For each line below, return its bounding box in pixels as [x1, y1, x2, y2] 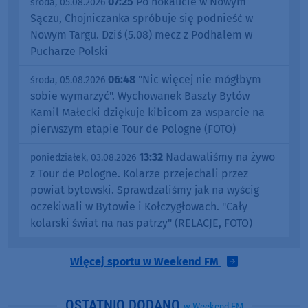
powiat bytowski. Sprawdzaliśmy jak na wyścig [30, 184, 259, 197]
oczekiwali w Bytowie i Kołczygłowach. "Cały [30, 200, 247, 214]
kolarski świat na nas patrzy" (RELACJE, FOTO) [30, 217, 252, 230]
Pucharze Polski [30, 45, 108, 58]
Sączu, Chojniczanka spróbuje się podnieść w [30, 12, 253, 25]
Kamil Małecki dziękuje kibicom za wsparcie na [30, 106, 265, 120]
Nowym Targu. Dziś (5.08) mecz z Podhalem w [30, 28, 252, 42]
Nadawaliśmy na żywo [163, 151, 275, 164]
